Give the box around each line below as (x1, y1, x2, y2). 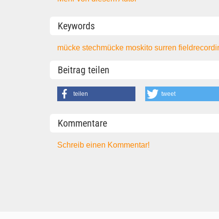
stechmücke (82, 43, 126, 52)
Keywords (58, 20, 95, 32)
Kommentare (58, 117, 107, 129)
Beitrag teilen (58, 64, 109, 76)
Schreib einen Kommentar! (57, 140, 150, 149)
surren (154, 43, 179, 52)
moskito (126, 43, 155, 52)
